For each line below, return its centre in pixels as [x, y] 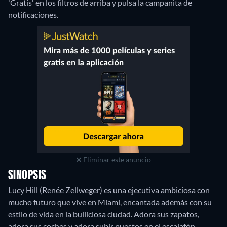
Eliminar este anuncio [116, 159]
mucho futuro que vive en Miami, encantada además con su [110, 202]
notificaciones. [33, 14]
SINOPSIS [27, 176]
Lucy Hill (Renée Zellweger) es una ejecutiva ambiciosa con [109, 190]
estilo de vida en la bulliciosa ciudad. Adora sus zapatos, [104, 214]
